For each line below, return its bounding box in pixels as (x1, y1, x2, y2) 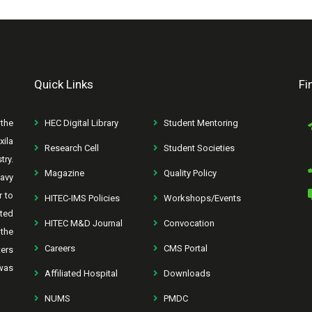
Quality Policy (164, 168, 217, 179)
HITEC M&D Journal (45, 218, 123, 229)
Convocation (164, 218, 214, 229)
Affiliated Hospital (45, 268, 118, 279)
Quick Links (34, 77, 93, 92)
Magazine (45, 168, 84, 179)
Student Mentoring (164, 118, 238, 129)
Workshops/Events (164, 193, 241, 204)
